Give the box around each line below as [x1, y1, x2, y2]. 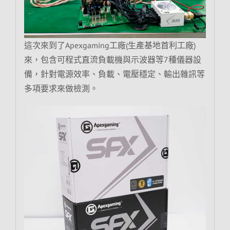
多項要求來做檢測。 [24, 83, 98, 93]
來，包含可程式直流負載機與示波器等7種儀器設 [24, 54, 201, 65]
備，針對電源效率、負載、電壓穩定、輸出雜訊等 [24, 68, 205, 79]
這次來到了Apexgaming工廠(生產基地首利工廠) [24, 40, 196, 50]
